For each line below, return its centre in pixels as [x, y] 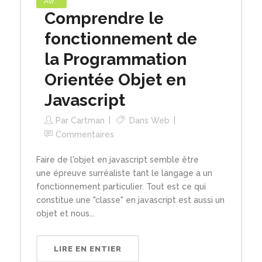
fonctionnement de [120, 39]
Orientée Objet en [115, 80]
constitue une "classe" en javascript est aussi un [130, 200]
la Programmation [115, 59]
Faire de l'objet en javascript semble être [117, 159]
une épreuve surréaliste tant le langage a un [124, 173]
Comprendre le [104, 18]
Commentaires [85, 134]
